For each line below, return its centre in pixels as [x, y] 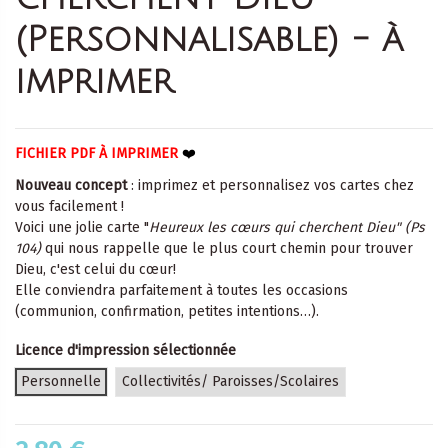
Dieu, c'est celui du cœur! [97, 269]
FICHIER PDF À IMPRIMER [98, 153]
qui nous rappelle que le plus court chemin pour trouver [229, 248]
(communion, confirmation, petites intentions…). [167, 311]
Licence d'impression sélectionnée [125, 351]
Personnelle [61, 382]
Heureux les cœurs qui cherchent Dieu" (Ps [287, 227]
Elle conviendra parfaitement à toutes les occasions [181, 290]
